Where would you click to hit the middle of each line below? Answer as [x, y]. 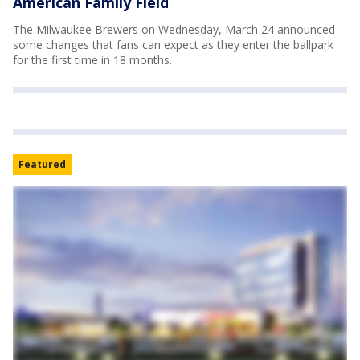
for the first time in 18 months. [92, 59]
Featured [42, 164]
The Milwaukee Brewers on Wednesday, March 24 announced [174, 29]
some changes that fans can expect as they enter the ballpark [173, 44]
